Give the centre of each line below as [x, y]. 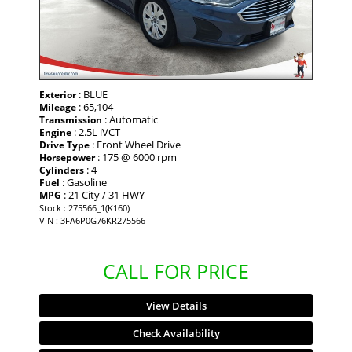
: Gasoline [83, 183]
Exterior [58, 95]
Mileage [58, 108]
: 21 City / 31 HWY [103, 195]
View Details [176, 306]
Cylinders [62, 170]
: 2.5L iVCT [96, 132]
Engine [55, 133]
